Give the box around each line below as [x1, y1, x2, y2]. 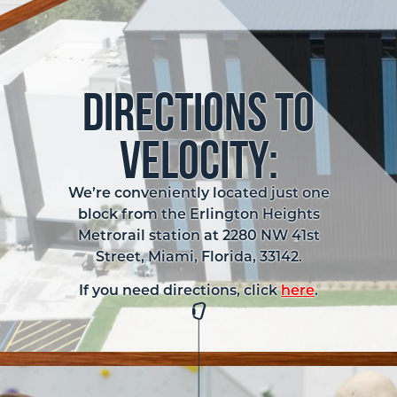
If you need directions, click [79, 284, 281, 300]
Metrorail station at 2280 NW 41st [77, 229, 320, 244]
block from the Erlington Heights [77, 207, 320, 222]
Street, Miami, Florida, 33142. [95, 250, 302, 265]
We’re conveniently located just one [67, 186, 330, 201]
